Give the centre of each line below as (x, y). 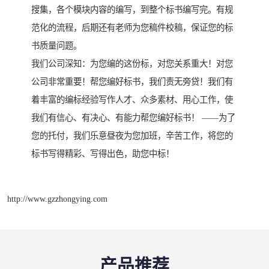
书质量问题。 (56, 46)
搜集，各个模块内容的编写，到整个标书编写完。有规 (132, 10)
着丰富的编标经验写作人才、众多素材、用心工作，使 (132, 100)
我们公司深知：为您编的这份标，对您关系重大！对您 (132, 64)
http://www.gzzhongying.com (57, 198)
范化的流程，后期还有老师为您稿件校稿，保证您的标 (132, 28)
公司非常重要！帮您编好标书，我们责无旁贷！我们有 (132, 82)
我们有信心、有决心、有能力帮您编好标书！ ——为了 (133, 118)
